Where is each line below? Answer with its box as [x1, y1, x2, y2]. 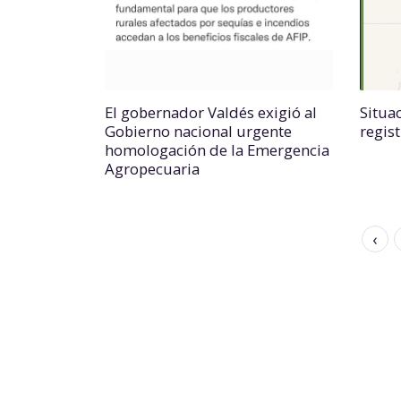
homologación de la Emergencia [105, 140, 329, 160]
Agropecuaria [105, 158, 200, 179]
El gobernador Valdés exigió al [105, 102, 317, 123]
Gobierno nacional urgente [105, 121, 292, 141]
